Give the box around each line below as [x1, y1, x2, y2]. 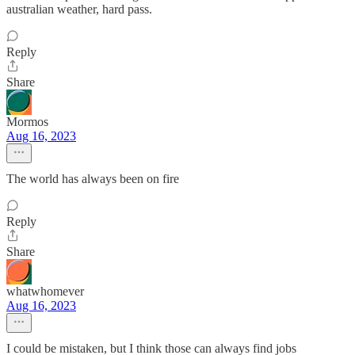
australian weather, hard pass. [6, 2, 152, 16]
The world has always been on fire [6, 172, 179, 185]
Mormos [6, 115, 48, 128]
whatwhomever [6, 284, 84, 298]
